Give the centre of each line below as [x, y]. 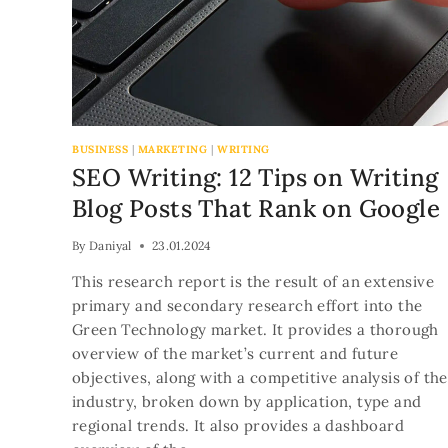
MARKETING [172, 148]
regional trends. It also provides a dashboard [238, 426]
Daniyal [110, 246]
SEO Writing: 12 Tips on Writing [255, 178]
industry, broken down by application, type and [247, 402]
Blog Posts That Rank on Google [256, 209]
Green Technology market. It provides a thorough [255, 330]
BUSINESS [100, 148]
